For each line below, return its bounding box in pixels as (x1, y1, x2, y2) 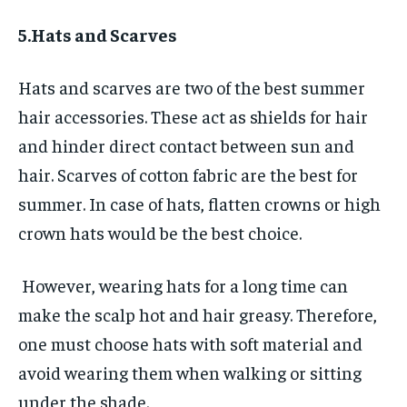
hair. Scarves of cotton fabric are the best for (18, 163, 358, 186)
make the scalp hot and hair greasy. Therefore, (18, 303, 377, 326)
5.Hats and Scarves (18, 23, 177, 46)
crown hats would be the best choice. (18, 221, 302, 244)
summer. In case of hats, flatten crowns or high (18, 192, 381, 215)
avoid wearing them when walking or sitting (18, 361, 362, 384)
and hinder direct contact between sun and (18, 134, 354, 157)
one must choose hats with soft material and (18, 332, 362, 355)
